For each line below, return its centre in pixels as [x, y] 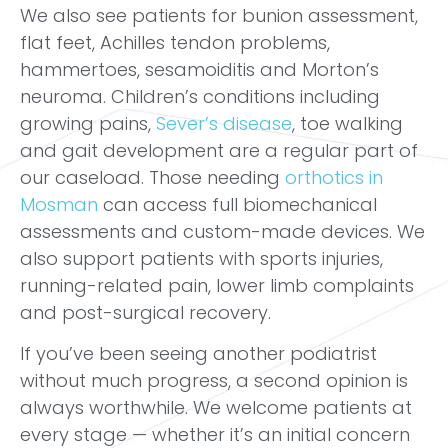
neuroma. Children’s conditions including [200, 96]
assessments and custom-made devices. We [222, 231]
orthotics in [334, 177]
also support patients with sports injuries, [201, 258]
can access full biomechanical [237, 204]
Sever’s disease [224, 123]
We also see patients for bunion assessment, [219, 15]
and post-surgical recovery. [145, 312]
